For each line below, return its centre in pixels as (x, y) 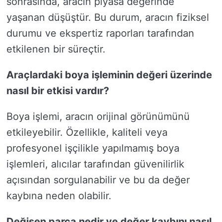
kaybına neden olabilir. (59, 196)
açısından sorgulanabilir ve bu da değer (98, 180)
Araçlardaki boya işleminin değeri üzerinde (109, 75)
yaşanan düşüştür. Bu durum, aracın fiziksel (108, 17)
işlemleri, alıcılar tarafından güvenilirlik (95, 164)
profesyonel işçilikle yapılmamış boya (93, 148)
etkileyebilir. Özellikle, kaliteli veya (87, 132)
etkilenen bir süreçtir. (56, 49)
